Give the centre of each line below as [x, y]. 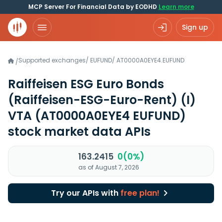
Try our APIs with [85, 193]
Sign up [195, 27]
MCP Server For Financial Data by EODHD [93, 7]
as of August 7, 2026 [109, 167]
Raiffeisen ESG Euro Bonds [86, 84]
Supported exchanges [52, 60]
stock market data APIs [79, 132]
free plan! [140, 193]
